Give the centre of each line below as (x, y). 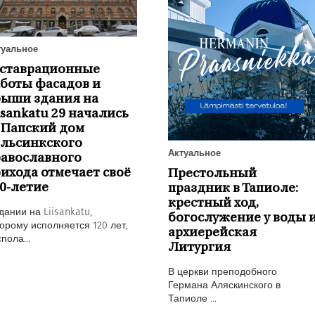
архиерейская (212, 233)
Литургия (199, 247)
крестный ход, (213, 203)
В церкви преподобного (222, 271)
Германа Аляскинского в (224, 284)
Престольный (212, 174)
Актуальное (194, 153)
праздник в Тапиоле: (233, 188)
